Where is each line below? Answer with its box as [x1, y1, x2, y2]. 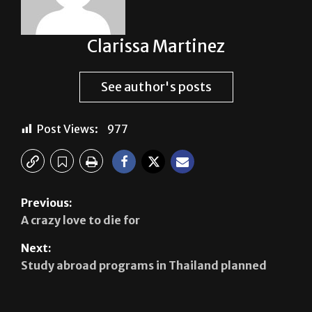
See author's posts [100, 79, 212, 95]
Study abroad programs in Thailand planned [21, 258, 267, 273]
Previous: [21, 196, 72, 210]
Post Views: [37, 122, 98, 136]
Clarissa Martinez [87, 36, 225, 58]
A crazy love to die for [21, 213, 140, 228]
